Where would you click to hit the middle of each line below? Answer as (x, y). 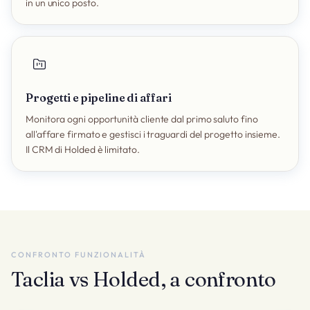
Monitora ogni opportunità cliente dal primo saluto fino (142, 119)
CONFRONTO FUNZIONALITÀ (79, 255)
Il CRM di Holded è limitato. (83, 149)
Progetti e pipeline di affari (99, 98)
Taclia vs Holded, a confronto (144, 279)
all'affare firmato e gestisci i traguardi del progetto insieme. (153, 134)
